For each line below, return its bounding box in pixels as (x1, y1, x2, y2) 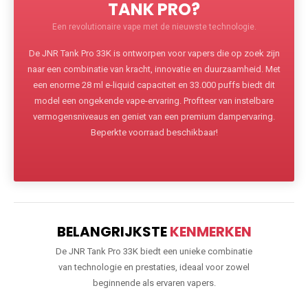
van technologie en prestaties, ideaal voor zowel (58, 262, 250, 273)
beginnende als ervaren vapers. (92, 278, 216, 289)
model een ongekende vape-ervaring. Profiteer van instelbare (34, 96, 274, 107)
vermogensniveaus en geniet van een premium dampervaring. (33, 111, 275, 122)
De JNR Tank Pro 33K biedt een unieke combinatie (56, 246, 252, 257)
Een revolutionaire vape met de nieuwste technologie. (52, 22, 256, 32)
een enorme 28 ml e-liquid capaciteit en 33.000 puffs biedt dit (33, 80, 275, 91)
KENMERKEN (169, 222, 252, 242)
